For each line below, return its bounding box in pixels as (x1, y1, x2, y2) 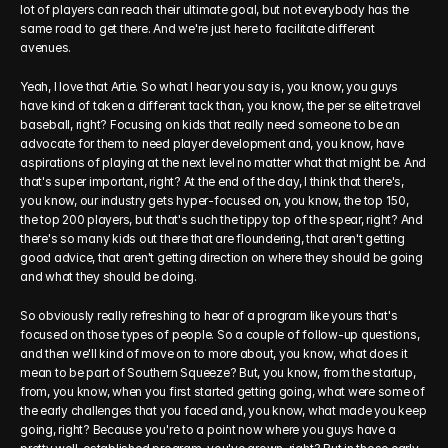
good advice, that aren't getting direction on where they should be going (20, 250, 423, 265)
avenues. (20, 40, 72, 55)
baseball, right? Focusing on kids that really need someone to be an (20, 117, 400, 132)
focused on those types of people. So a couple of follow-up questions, (20, 327, 420, 342)
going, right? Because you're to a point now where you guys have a (20, 422, 396, 437)
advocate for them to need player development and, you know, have (20, 136, 404, 151)
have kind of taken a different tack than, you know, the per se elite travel (20, 98, 422, 113)
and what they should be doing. (20, 269, 197, 284)
